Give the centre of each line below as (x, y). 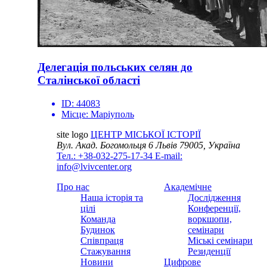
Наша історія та (112, 197)
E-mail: (169, 156)
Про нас (73, 187)
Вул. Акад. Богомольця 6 (105, 145)
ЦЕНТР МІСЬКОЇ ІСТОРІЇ (146, 134)
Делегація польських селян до (115, 67)
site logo (72, 134)
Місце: (76, 114)
